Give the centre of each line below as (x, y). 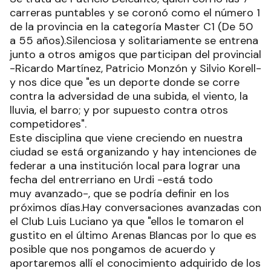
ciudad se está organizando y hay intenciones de (133, 152)
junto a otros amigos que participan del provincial (135, 54)
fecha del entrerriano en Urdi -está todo (111, 180)
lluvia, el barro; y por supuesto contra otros (119, 110)
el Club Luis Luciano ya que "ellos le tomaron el (127, 221)
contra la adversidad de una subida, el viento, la (129, 96)
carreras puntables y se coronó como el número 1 (135, 13)
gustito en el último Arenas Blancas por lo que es (133, 235)
